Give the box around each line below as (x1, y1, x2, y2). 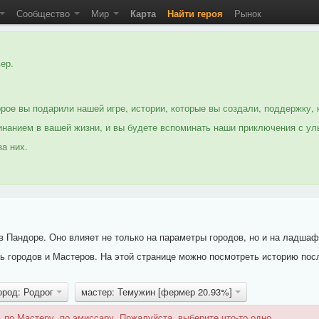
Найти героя (167, 6, 223, 20)
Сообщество (16, 6, 73, 20)
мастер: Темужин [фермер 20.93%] (80, 284, 235, 298)
